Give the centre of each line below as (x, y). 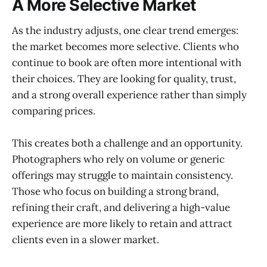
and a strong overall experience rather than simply (129, 95)
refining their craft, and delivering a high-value (121, 208)
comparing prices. (54, 111)
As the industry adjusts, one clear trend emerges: (125, 30)
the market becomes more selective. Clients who (125, 46)
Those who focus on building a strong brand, (115, 192)
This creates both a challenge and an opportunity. (127, 143)
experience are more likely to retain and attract (122, 224)
